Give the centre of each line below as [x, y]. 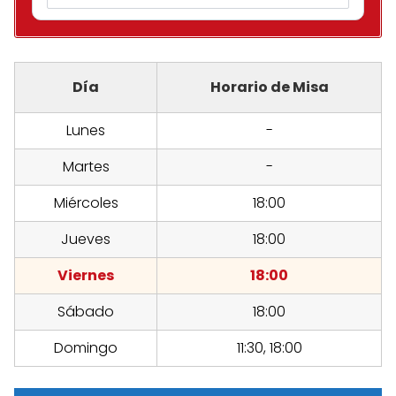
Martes [86, 167]
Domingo [86, 348]
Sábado [86, 312]
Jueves [86, 240]
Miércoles [86, 203]
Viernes [86, 276]
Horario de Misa [269, 88]
